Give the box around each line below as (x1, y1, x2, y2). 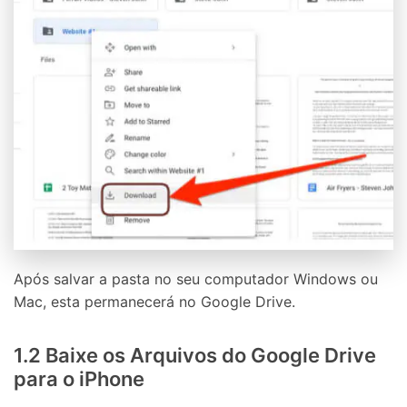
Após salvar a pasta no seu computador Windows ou (14, 269, 378, 288)
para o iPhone (14, 366, 144, 391)
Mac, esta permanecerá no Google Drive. (14, 292, 295, 311)
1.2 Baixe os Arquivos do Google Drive (14, 342, 376, 367)
